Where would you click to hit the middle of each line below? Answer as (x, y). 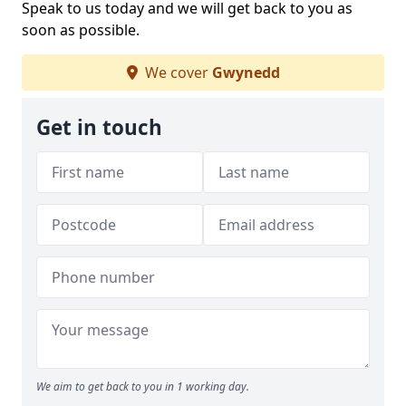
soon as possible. (81, 30)
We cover (176, 72)
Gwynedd (246, 72)
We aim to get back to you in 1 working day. (143, 387)
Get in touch (99, 127)
